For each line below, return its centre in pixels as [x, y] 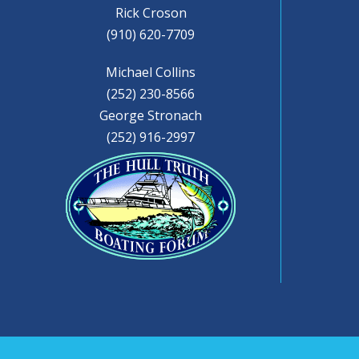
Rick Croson [151, 12]
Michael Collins [151, 72]
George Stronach [151, 115]
